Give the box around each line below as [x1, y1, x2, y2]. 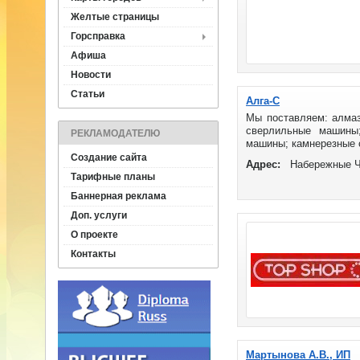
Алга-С [246, 95, 280, 107]
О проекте [71, 229, 118, 240]
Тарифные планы [71, 171, 155, 182]
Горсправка [71, 31, 125, 42]
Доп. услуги [71, 210, 127, 221]
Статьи [71, 88, 104, 100]
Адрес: [246, 158, 280, 170]
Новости [71, 69, 111, 80]
